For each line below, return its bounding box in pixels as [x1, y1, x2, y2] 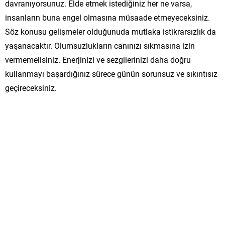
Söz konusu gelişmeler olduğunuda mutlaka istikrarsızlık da [5, 26, 216, 37]
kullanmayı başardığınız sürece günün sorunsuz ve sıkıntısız [5, 68, 217, 79]
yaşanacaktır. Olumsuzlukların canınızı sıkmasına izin [5, 40, 195, 51]
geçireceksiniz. [5, 82, 57, 93]
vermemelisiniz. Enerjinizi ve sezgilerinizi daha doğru [5, 54, 191, 65]
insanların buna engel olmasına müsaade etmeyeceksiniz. [5, 12, 210, 23]
